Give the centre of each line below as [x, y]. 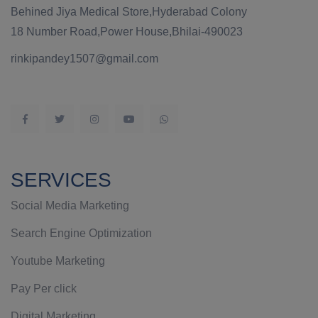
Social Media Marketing [70, 205]
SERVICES [61, 180]
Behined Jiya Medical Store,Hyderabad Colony [129, 12]
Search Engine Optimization [81, 233]
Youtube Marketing [58, 261]
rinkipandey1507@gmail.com [84, 59]
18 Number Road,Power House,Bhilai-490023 [127, 32]
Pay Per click [44, 289]
